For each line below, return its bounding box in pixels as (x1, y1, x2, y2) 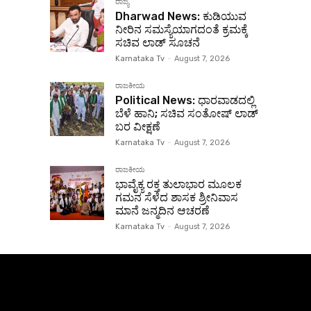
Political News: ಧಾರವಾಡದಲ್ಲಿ (115, 94, 255, 107)
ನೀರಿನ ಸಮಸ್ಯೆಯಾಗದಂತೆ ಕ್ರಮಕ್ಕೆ (115, 23, 248, 36)
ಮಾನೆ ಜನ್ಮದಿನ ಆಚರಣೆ (115, 204, 210, 217)
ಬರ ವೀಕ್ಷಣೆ (115, 120, 160, 133)
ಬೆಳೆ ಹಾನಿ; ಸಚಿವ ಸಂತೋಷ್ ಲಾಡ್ (115, 107, 258, 120)
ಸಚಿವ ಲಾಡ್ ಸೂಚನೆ (115, 36, 200, 49)
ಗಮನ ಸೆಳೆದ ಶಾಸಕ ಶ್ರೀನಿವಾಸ (115, 191, 238, 204)
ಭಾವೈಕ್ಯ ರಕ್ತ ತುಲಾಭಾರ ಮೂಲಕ (115, 178, 242, 191)
